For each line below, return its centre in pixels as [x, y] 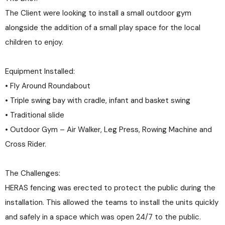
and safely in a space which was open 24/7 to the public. [103, 217]
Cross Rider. [26, 144]
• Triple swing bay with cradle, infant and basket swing [98, 101]
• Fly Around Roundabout [48, 86]
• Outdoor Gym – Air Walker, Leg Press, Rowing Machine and [108, 130]
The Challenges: [33, 174]
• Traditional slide [35, 115]
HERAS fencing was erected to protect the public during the [110, 188]
